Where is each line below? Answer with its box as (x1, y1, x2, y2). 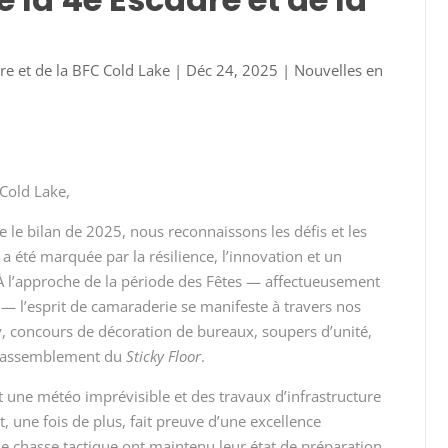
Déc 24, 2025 (186, 60, 279, 81)
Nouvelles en (294, 60, 384, 81)
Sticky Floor (126, 346, 202, 367)
